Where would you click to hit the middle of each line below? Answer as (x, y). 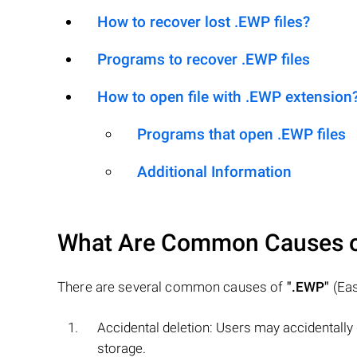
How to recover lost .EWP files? (204, 22)
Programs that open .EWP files (241, 134)
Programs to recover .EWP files (204, 59)
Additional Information (214, 172)
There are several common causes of (172, 287)
